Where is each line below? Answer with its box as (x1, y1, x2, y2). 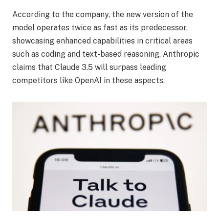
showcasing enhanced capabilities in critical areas (12, 36, 193, 46)
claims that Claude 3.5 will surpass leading (12, 63, 166, 72)
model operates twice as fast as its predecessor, (12, 23, 188, 33)
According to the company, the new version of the (12, 10, 193, 20)
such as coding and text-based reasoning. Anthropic (12, 49, 199, 59)
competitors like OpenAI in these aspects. (12, 76, 165, 86)
